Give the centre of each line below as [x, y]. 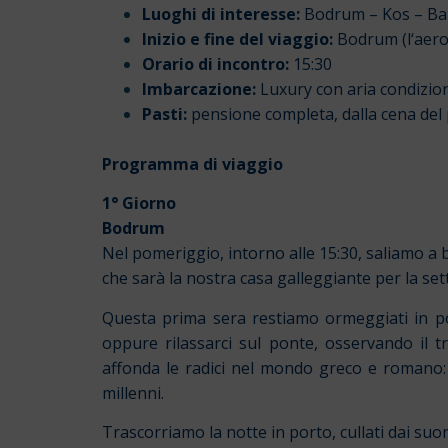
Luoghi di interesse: [221, 13]
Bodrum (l [374, 38]
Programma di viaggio [192, 163]
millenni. [133, 392]
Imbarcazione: [201, 88]
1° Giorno [139, 203]
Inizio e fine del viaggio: [239, 38]
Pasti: [166, 113]
